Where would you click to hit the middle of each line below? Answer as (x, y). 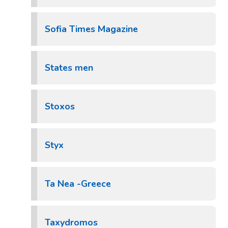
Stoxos (60, 106)
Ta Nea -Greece (78, 184)
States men (69, 68)
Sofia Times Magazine (91, 29)
